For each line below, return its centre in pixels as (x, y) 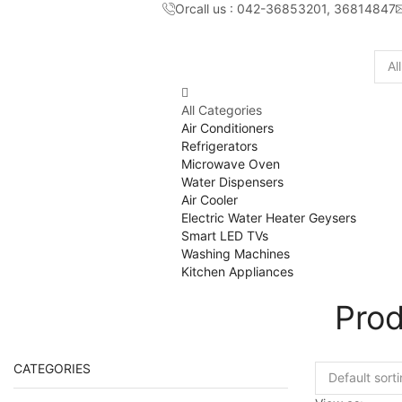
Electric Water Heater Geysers (269, 217)
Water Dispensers (232, 181)
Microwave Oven (231, 163)
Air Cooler (210, 199)
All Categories (222, 109)
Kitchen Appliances (237, 271)
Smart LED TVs (225, 235)
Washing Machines (236, 253)
